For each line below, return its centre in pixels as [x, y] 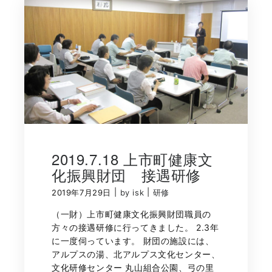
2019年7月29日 [81, 193]
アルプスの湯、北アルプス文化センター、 [136, 254]
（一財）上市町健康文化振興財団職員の [131, 214]
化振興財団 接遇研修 [126, 175]
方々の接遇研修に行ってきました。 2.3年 [135, 228]
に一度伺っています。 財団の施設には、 [133, 241]
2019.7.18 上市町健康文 [132, 159]
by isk [132, 193]
